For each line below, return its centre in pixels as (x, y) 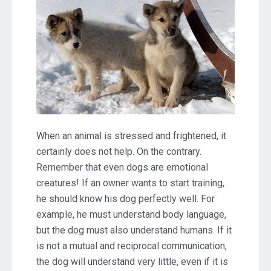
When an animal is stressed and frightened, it (131, 135)
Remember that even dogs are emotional (122, 167)
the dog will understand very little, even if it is (132, 261)
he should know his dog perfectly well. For (126, 198)
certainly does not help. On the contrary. (119, 151)
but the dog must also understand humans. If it (134, 230)
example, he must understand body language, (131, 214)
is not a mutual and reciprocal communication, (132, 246)
